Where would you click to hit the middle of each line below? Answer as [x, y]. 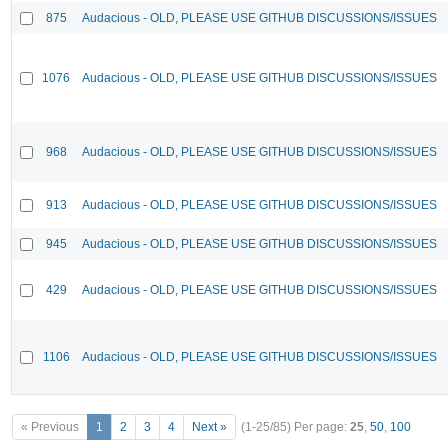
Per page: [322, 427]
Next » [209, 427]
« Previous [50, 427]
